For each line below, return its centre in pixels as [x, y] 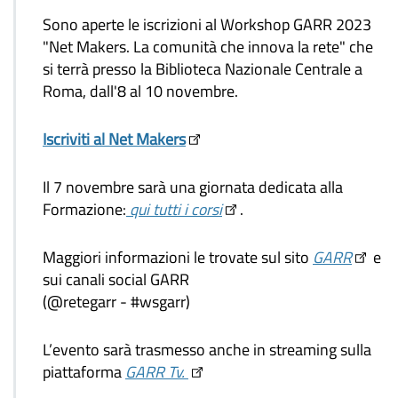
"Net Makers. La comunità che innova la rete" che [208, 47]
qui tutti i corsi [174, 209]
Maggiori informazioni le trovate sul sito [178, 257]
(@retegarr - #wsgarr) [116, 301]
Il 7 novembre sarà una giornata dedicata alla [193, 187]
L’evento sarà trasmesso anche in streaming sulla [207, 349]
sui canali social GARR [116, 279]
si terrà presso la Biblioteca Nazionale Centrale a [203, 69]
